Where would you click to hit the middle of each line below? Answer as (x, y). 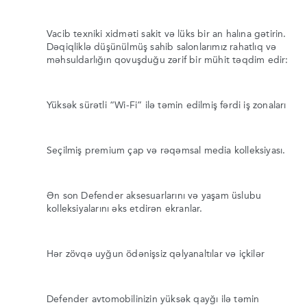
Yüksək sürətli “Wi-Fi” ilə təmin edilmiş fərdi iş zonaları (167, 105)
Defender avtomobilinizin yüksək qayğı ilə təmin (153, 299)
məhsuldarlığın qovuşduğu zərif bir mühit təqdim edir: (168, 60)
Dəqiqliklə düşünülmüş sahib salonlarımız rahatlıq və (162, 47)
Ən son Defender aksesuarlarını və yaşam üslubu (154, 196)
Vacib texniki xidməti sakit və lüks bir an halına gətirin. (167, 34)
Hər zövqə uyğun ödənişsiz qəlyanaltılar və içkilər (156, 254)
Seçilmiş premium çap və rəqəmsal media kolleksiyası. (166, 150)
